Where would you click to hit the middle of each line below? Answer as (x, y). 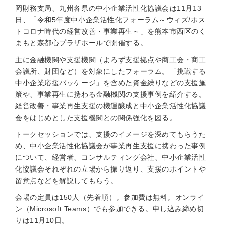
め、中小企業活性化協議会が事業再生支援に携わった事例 (111, 146)
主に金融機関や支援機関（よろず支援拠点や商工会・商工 (111, 60)
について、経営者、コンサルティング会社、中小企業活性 (111, 157)
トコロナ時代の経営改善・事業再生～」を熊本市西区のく (111, 31)
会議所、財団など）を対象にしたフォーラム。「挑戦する (111, 71)
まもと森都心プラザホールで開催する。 (81, 43)
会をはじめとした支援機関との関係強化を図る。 (96, 118)
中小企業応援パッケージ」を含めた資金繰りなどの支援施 (111, 83)
